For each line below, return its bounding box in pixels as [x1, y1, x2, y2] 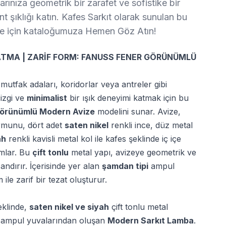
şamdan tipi [102, 161, 148, 171]
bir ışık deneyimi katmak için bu [67, 93, 189, 103]
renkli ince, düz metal [108, 120, 193, 130]
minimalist [27, 93, 67, 103]
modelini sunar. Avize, [95, 106, 181, 117]
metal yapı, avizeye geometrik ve [69, 147, 196, 157]
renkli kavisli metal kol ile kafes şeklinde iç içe [6, 134, 181, 144]
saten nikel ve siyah [29, 202, 109, 212]
